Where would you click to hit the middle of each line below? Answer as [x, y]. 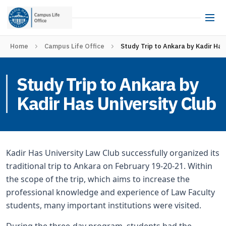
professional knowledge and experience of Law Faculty [110, 192]
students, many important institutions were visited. [104, 205]
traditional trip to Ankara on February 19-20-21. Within [109, 166]
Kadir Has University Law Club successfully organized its [113, 153]
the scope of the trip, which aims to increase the [98, 179]
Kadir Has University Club [117, 103]
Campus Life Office [74, 46]
